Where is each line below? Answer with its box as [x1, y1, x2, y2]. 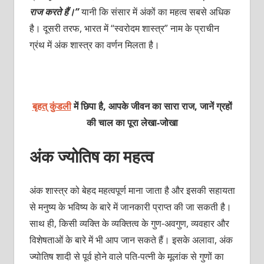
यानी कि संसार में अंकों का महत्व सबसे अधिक [78, 5, 230, 18]
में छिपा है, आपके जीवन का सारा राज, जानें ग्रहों [73, 99, 232, 113]
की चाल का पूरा [86, 115, 138, 129]
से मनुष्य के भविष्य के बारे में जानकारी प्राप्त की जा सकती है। [29, 200, 232, 213]
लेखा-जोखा [140, 115, 178, 129]
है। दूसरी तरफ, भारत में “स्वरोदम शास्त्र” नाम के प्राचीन [29, 21, 219, 35]
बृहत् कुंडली [32, 99, 71, 113]
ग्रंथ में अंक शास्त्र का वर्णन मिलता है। [29, 38, 162, 51]
